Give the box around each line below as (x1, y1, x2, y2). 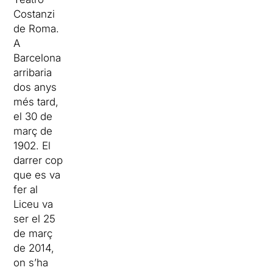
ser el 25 (13, 213, 56, 225)
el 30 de (13, 110, 53, 123)
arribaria (13, 66, 52, 79)
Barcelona (13, 52, 62, 65)
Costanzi (13, 8, 55, 21)
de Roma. (13, 23, 60, 35)
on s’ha (13, 257, 49, 269)
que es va (13, 169, 61, 182)
